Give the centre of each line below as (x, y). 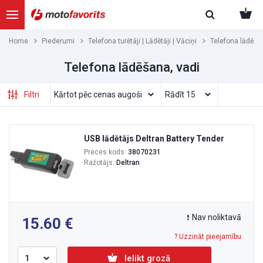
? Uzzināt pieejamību (208, 237)
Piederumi (58, 41)
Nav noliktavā (217, 217)
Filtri (32, 95)
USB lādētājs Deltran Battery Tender (154, 139)
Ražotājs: (100, 163)
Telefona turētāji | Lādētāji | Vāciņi (142, 41)
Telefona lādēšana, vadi (131, 67)
